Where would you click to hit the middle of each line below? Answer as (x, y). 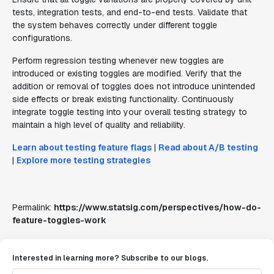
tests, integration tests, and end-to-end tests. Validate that (130, 12)
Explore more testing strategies (83, 160)
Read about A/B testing (208, 147)
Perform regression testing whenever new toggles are (118, 61)
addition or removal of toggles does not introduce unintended (134, 86)
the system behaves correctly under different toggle (115, 25)
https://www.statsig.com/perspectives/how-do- (157, 207)
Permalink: (33, 207)
